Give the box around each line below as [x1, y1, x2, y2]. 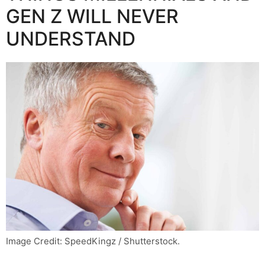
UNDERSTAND [6, 27, 135, 51]
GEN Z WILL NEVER [6, 5, 179, 28]
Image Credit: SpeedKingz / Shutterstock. [6, 235, 180, 247]
